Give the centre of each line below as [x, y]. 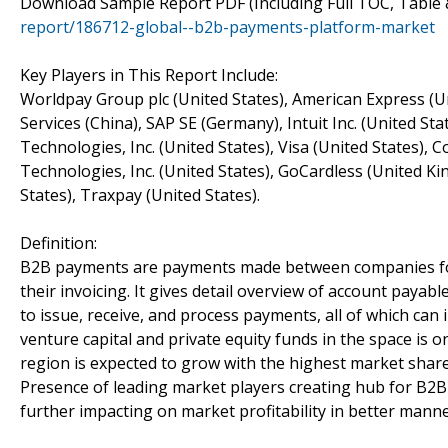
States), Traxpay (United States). [140, 194]
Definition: [58, 242]
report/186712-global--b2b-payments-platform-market [227, 26]
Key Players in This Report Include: [149, 74]
